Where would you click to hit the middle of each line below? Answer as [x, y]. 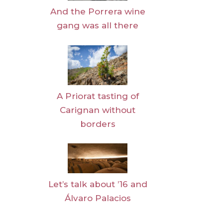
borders [98, 124]
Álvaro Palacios [98, 198]
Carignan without [98, 110]
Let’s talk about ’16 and [98, 184]
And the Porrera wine [98, 12]
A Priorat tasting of [98, 96]
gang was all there [98, 26]
